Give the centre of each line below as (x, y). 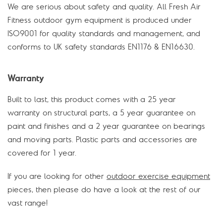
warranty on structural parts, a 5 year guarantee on (101, 113)
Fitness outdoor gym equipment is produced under (100, 20)
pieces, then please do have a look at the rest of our (104, 190)
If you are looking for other (57, 176)
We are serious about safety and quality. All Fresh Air (104, 7)
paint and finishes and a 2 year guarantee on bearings (106, 126)
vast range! (28, 203)
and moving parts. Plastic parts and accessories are (102, 139)
